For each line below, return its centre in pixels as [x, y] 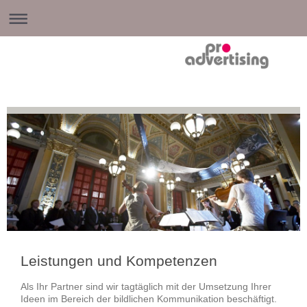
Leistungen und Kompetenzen [119, 260]
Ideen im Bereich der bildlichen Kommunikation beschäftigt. [149, 298]
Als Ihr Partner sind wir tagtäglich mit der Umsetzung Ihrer [146, 286]
